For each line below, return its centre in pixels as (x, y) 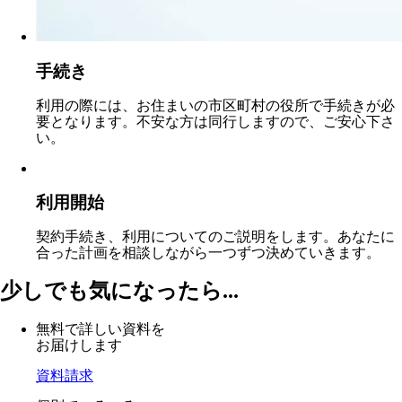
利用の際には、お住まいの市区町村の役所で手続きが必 (215, 105)
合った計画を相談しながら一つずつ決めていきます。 (208, 252)
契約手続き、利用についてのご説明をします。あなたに (215, 236)
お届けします (79, 345)
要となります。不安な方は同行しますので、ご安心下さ (215, 121)
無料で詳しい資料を (100, 328)
